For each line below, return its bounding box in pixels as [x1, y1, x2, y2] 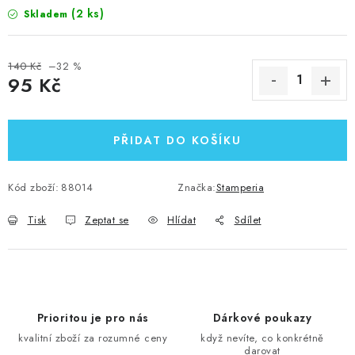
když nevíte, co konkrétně [200, 330, 324, 345]
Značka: [177, 179, 216, 195]
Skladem [20, 6, 71, 21]
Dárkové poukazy [212, 309, 312, 326]
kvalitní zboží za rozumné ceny [18, 330, 167, 345]
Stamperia [216, 179, 264, 195]
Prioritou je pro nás [36, 309, 149, 326]
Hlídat [167, 212, 196, 227]
